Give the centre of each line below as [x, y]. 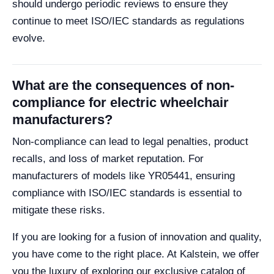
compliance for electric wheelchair [120, 102]
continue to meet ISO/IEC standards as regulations [128, 21]
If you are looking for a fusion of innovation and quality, [137, 237]
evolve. [29, 38]
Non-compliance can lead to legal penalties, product [130, 141]
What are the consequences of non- [123, 85]
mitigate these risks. [59, 210]
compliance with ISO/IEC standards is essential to [127, 193]
